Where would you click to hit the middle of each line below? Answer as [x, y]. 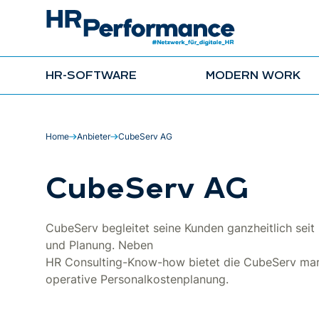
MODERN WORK [253, 76]
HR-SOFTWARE [91, 76]
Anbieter [94, 136]
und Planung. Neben [99, 245]
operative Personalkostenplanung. [137, 279]
